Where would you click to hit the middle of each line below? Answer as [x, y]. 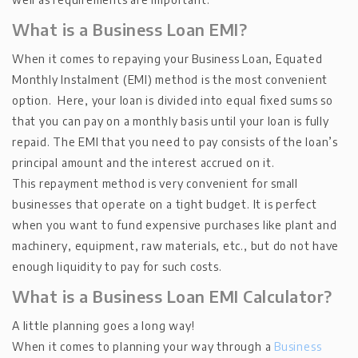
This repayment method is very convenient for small [155, 183]
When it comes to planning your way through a [143, 346]
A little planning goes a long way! [103, 325]
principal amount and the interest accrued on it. [143, 162]
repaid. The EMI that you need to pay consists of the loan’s [175, 141]
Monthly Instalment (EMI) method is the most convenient [170, 79]
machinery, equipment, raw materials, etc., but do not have [176, 245]
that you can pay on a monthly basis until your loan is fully [171, 121]
